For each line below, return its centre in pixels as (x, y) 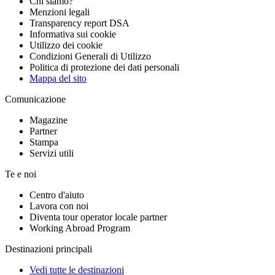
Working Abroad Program (80, 228)
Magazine (48, 120)
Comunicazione (35, 99)
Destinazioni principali (48, 249)
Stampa (44, 142)
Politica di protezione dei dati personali (104, 68)
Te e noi (21, 174)
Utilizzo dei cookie (66, 45)
